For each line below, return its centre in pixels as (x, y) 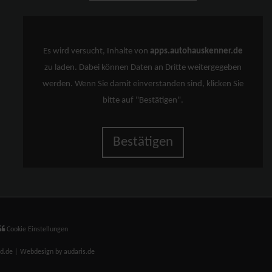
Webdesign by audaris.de (57, 252)
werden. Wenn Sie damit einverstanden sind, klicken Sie (143, 84)
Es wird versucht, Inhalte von (97, 51)
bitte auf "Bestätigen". (143, 100)
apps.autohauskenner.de (197, 51)
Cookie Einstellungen (36, 229)
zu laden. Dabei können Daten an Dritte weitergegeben (143, 68)
